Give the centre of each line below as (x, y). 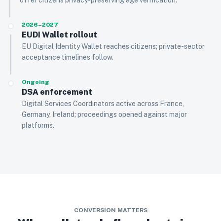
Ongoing (36, 82)
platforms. (38, 125)
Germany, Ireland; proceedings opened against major (104, 114)
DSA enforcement (57, 92)
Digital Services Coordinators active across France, (103, 104)
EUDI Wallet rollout (59, 35)
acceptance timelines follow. (68, 57)
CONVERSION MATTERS (110, 210)
